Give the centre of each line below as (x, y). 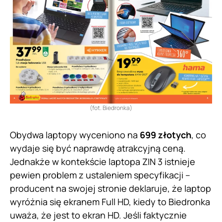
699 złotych (166, 135)
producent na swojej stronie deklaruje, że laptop (111, 189)
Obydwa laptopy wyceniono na (75, 135)
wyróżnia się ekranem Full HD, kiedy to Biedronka (110, 202)
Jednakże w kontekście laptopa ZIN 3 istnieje (103, 162)
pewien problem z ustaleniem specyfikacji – (100, 175)
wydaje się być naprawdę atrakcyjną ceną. (98, 148)
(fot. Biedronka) (111, 108)
